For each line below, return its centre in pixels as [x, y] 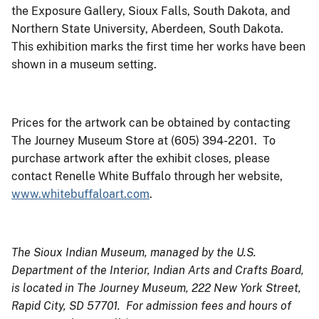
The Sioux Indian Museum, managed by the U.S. [134, 253]
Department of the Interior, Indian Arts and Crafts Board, [158, 271]
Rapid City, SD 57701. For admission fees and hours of [151, 306]
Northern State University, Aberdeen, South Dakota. [149, 29]
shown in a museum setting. [85, 65]
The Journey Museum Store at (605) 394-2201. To [143, 141]
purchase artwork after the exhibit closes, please [141, 159]
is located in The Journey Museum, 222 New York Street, [156, 288]
